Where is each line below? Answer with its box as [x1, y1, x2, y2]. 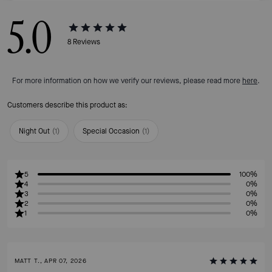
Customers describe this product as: [7, 100, 127, 110]
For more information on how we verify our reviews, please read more [12, 76, 242, 86]
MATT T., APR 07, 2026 [15, 257, 87, 265]
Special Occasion [83, 126, 140, 136]
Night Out [19, 126, 50, 136]
